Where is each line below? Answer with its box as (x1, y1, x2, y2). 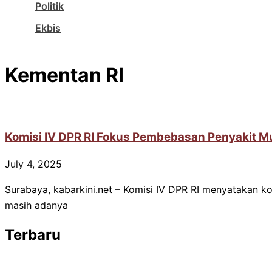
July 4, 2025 (5, 158, 62, 171)
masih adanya (5, 199, 68, 212)
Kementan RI (5, 63, 124, 87)
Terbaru (5, 226, 61, 244)
